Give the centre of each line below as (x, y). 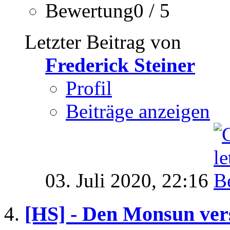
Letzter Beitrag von (103, 42)
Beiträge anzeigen (138, 111)
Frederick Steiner (120, 65)
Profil (89, 88)
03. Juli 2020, (103, 181)
